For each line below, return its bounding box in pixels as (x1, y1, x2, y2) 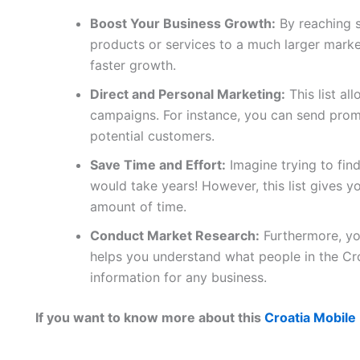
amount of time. (90, 198, 186, 215)
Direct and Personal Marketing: (90, 86, 285, 102)
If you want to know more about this (35, 309, 261, 325)
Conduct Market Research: (90, 227, 260, 243)
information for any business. (90, 269, 267, 285)
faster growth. (90, 57, 176, 73)
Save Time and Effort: (90, 157, 226, 173)
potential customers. (90, 128, 215, 144)
